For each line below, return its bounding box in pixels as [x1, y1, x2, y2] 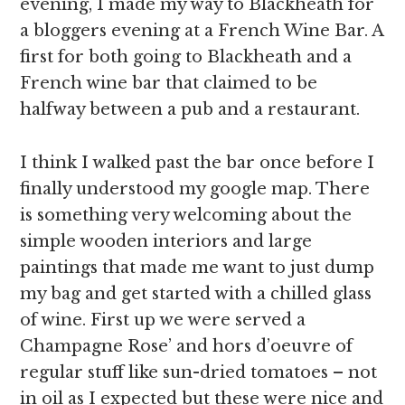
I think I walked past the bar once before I [20, 153, 375, 173]
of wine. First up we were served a [20, 310, 306, 330]
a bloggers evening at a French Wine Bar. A [20, 21, 384, 41]
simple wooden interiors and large [20, 231, 313, 251]
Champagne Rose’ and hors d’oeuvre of [20, 336, 353, 356]
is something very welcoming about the [20, 205, 353, 225]
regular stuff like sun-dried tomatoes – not [20, 363, 378, 382]
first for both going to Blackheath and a [20, 47, 353, 67]
